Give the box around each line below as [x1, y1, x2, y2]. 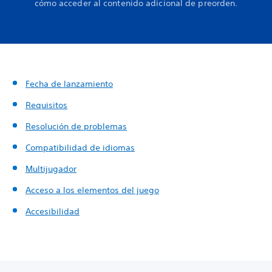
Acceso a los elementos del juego [25, 185, 159, 195]
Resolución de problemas [25, 121, 127, 132]
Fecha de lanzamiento [25, 78, 113, 89]
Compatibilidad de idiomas [25, 142, 135, 153]
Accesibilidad [25, 206, 80, 217]
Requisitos [25, 100, 67, 110]
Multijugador [25, 163, 76, 174]
